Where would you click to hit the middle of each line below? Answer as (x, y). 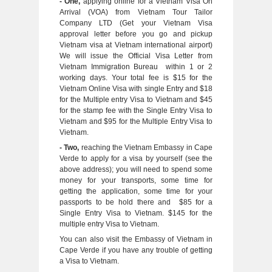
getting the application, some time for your (136, 191)
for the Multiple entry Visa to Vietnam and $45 (136, 99)
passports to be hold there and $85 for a (136, 202)
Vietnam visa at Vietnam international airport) (136, 45)
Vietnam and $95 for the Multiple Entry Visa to (136, 121)
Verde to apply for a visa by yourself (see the (136, 158)
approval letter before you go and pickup (136, 34)
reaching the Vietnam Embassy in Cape (146, 147)
